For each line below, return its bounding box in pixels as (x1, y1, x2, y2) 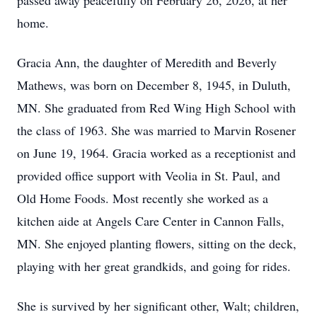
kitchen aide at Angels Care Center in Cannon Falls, (17, 212, 284, 229)
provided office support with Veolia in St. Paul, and (17, 167, 280, 184)
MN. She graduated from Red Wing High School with (17, 99, 296, 116)
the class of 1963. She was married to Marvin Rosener (17, 122, 296, 139)
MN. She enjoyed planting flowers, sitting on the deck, (17, 235, 296, 252)
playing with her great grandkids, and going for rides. (17, 258, 291, 275)
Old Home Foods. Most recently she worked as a (17, 190, 268, 207)
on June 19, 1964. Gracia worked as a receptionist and (17, 144, 296, 161)
